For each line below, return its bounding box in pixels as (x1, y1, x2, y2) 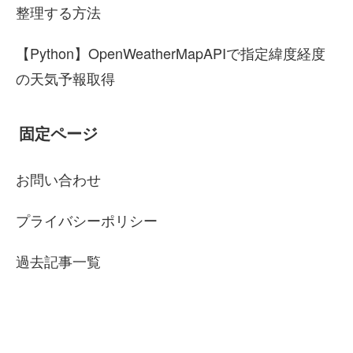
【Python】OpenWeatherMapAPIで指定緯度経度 (16, 43, 325, 64)
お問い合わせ (16, 169, 101, 190)
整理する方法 (16, 2, 101, 23)
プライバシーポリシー (16, 210, 158, 231)
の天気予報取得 (16, 68, 115, 89)
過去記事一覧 (16, 251, 101, 272)
